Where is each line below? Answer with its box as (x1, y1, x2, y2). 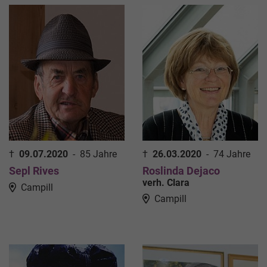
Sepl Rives (9, 164, 59, 178)
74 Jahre (213, 148, 250, 160)
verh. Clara (142, 177, 190, 189)
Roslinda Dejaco (142, 164, 220, 178)
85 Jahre (80, 148, 117, 160)
